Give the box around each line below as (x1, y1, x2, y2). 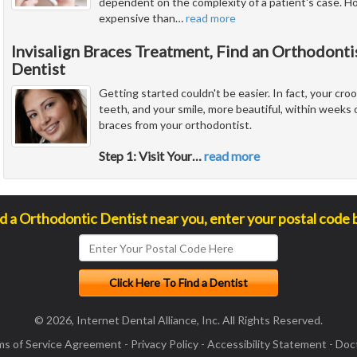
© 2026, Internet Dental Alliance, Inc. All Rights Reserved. (34, 313, 323, 328)
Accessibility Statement (207, 337, 327, 351)
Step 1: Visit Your (99, 148, 192, 164)
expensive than (99, 11, 175, 25)
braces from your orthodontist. (99, 118, 252, 132)
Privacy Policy (131, 337, 198, 351)
